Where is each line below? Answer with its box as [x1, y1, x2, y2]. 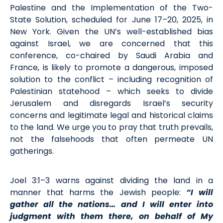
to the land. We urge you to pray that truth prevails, [10, 121, 213, 133]
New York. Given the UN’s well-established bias [10, 26, 213, 38]
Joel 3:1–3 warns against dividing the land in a [10, 175, 213, 187]
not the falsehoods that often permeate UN [10, 133, 213, 145]
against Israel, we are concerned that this [10, 38, 213, 50]
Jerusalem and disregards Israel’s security [10, 98, 213, 110]
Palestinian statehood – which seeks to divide [10, 86, 213, 98]
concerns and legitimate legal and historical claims [10, 110, 213, 121]
